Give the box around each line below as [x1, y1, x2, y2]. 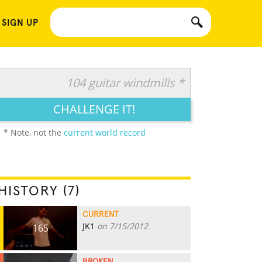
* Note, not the [4, 127, 64, 138]
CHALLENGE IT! [53, 101, 135, 117]
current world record [64, 127, 146, 138]
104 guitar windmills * [66, 75, 184, 91]
